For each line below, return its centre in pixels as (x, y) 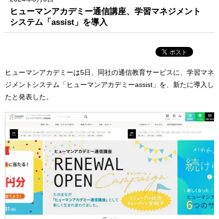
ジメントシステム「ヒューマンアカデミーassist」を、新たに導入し (109, 84)
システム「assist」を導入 (59, 22)
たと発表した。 (29, 97)
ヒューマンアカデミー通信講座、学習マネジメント (106, 11)
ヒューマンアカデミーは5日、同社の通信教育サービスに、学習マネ (109, 72)
